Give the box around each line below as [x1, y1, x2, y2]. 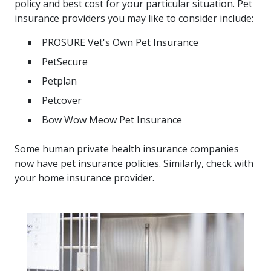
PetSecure [42, 55, 88, 68]
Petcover [42, 94, 82, 107]
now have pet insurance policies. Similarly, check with [15, 157, 253, 170]
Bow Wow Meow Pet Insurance [42, 113, 182, 126]
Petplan [42, 74, 77, 88]
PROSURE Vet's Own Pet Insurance [42, 36, 198, 49]
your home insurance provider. [15, 171, 154, 184]
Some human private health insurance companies [15, 142, 239, 155]
